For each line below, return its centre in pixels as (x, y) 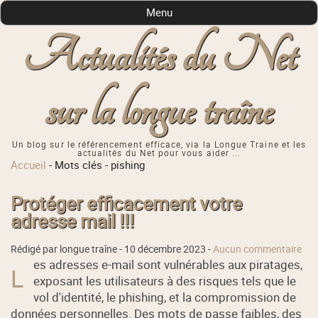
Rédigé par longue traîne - (68, 249)
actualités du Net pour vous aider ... (159, 153)
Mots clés (79, 165)
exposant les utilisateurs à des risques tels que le (165, 280)
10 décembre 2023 (165, 249)
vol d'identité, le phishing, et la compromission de (165, 297)
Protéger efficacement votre (127, 203)
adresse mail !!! (73, 221)
